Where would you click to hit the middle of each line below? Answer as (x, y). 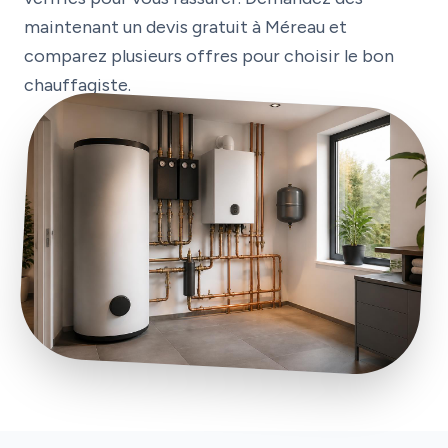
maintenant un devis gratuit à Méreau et (185, 27)
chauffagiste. (77, 85)
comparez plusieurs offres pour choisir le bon (209, 56)
